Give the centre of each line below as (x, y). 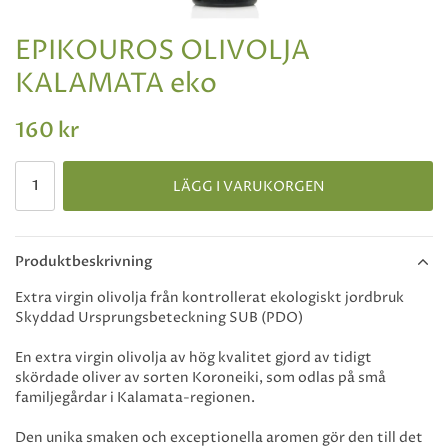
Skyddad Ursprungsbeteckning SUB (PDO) (159, 318)
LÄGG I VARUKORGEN (248, 186)
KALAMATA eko (116, 84)
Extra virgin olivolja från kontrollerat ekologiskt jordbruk (209, 298)
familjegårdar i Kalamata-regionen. (135, 398)
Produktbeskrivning (84, 261)
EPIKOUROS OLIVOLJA (162, 51)
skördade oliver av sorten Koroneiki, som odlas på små (200, 378)
